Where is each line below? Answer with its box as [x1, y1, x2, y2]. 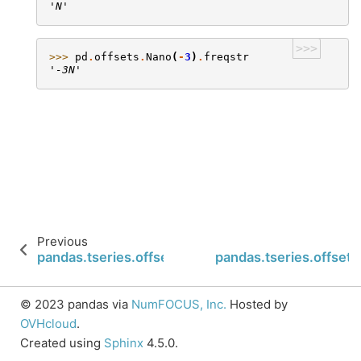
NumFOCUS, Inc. [131, 297, 226, 312]
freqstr [204, 51, 249, 63]
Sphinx [104, 335, 143, 351]
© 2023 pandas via [20, 297, 131, 312]
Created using [20, 335, 104, 351]
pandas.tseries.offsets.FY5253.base [37, 249, 271, 265]
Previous [37, 234, 88, 249]
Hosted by [226, 297, 288, 312]
